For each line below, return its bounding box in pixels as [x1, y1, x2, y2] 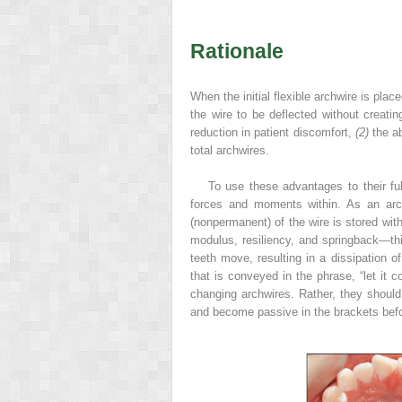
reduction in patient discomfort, [190, 125, 355, 139]
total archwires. [190, 143, 269, 157]
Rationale [190, 39, 284, 63]
